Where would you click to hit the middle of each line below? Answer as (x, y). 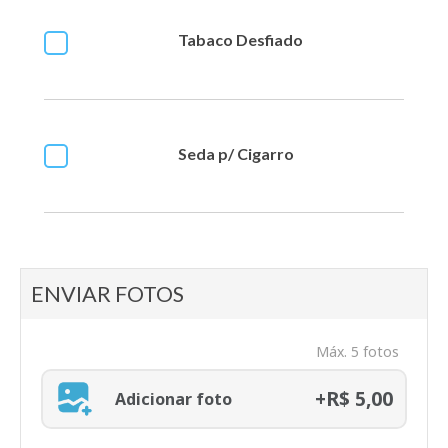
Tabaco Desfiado (240, 40)
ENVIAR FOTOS (107, 294)
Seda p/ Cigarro (236, 153)
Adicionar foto (174, 398)
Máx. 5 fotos (357, 352)
